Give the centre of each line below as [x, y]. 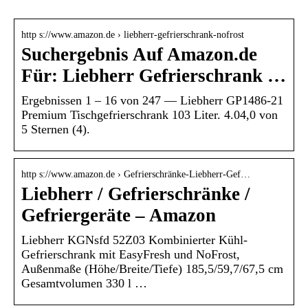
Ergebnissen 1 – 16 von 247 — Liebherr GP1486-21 [152, 100]
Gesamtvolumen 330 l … [84, 283]
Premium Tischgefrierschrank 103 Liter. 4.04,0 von [150, 114]
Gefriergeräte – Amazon [119, 215]
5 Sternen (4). [56, 129]
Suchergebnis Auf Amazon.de [139, 54]
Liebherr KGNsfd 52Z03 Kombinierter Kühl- [134, 240]
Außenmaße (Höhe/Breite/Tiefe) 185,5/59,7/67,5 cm [152, 268]
